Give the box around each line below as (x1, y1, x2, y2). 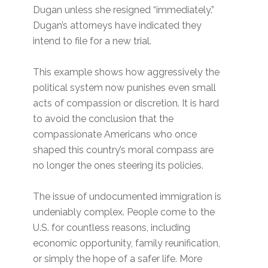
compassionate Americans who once (33, 129, 197, 141)
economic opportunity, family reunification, (33, 237, 221, 249)
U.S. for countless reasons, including (33, 222, 191, 234)
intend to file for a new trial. (33, 35, 152, 47)
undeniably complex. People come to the (33, 206, 215, 218)
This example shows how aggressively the (33, 66, 220, 78)
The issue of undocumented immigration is (33, 191, 222, 203)
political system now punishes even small (33, 82, 217, 94)
